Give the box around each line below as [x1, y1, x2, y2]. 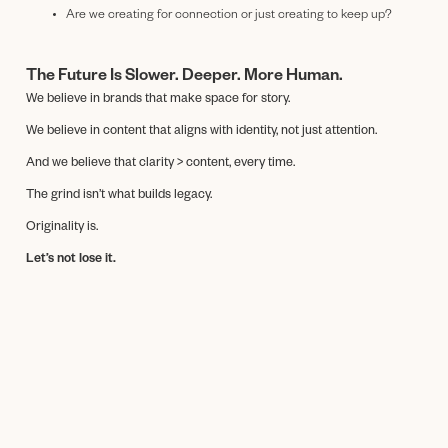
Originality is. [26, 220, 98, 235]
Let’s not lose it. [26, 252, 116, 267]
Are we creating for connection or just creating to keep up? [66, 8, 392, 23]
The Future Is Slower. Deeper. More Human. [26, 68, 343, 87]
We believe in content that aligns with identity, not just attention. [26, 124, 377, 139]
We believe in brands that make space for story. [26, 92, 290, 107]
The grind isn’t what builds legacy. [26, 188, 212, 203]
